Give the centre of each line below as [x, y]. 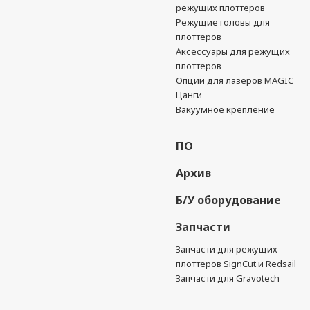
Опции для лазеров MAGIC [235, 80]
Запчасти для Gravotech [228, 278]
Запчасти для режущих [227, 249]
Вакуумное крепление [226, 109]
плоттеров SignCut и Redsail [236, 264]
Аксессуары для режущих [233, 51]
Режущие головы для [223, 22]
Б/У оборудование [229, 200]
